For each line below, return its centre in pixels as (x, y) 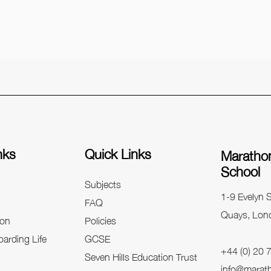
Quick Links (118, 153)
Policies (101, 220)
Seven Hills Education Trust (141, 256)
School (241, 170)
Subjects (103, 183)
